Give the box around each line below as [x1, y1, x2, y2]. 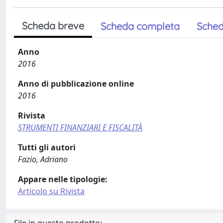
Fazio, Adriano [18, 153, 68, 165]
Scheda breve [22, 19, 84, 32]
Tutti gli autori [18, 141, 76, 153]
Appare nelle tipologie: [18, 173, 108, 185]
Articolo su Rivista [18, 185, 85, 197]
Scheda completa [101, 19, 180, 32]
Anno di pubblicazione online [18, 78, 134, 89]
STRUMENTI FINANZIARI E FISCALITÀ [18, 121, 142, 133]
